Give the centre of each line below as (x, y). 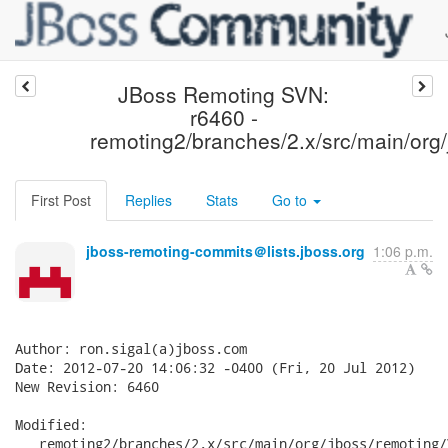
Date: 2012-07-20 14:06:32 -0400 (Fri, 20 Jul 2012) (215, 367)
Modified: (51, 424)
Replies (148, 200)
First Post (61, 200)
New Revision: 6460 (87, 386)
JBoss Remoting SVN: (224, 94)
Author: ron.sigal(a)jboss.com (131, 348)
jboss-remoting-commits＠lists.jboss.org (225, 251)
